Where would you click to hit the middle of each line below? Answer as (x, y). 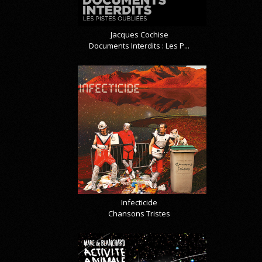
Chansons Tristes (139, 213)
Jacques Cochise (139, 34)
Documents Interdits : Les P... (139, 45)
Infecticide (139, 202)
